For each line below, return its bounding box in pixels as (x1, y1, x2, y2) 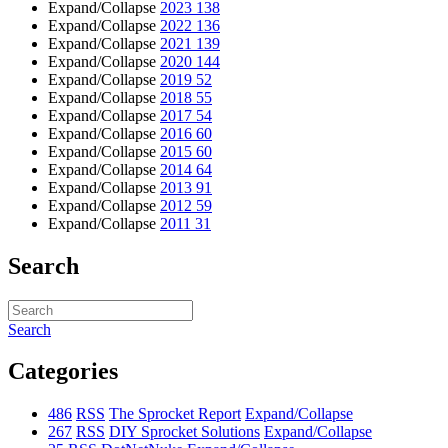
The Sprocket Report (109, 405, 241, 423)
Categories (8, 358, 118, 385)
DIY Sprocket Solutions (109, 423, 260, 441)
